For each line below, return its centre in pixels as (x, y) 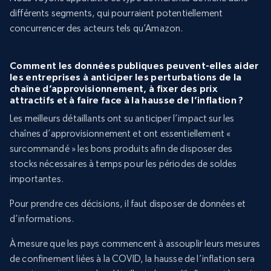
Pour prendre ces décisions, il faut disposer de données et (128, 204)
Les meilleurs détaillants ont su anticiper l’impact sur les (122, 119)
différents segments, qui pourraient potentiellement (116, 13)
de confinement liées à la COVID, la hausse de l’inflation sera (132, 259)
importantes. (37, 179)
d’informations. (42, 219)
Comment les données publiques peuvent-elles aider (134, 66)
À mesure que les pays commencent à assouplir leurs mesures (135, 244)
